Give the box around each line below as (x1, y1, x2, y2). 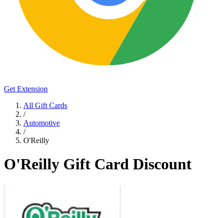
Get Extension (4, 84, 48, 93)
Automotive (23, 118, 60, 127)
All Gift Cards (23, 101, 67, 109)
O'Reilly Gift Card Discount (4, 155, 192, 173)
